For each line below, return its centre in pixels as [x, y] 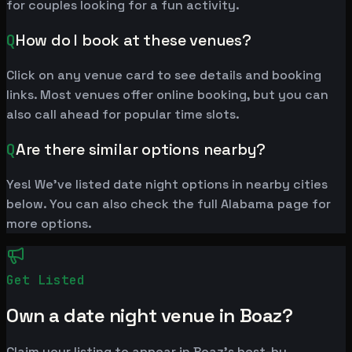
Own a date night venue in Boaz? [150, 316]
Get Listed [46, 280]
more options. [49, 224]
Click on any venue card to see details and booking [164, 75]
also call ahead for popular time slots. [123, 115]
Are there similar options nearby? [141, 150]
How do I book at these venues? [133, 40]
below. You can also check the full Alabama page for [169, 204]
